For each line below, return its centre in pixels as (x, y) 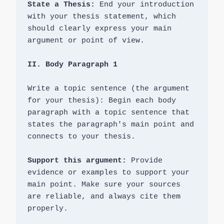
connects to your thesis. (81, 137)
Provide (144, 161)
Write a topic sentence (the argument (108, 89)
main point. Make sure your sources (104, 185)
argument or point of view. (86, 41)
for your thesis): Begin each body (101, 101)
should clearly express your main (99, 29)
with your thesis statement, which (101, 17)
